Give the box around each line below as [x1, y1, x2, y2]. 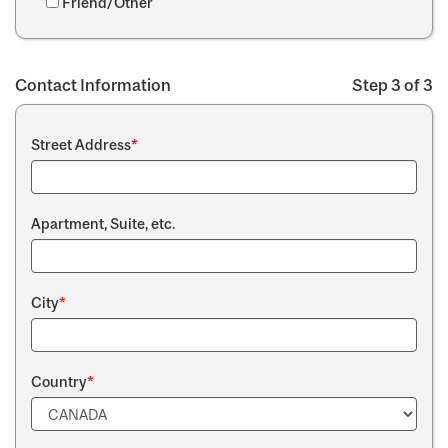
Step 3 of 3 [352, 75, 433, 95]
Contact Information [15, 75, 171, 95]
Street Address [31, 136, 131, 153]
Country [31, 373, 87, 390]
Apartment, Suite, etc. [31, 215, 175, 232]
